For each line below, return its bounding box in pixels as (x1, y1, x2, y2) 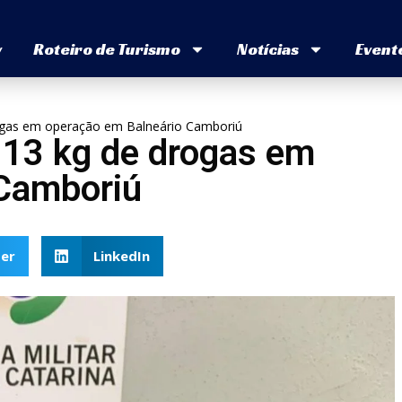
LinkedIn (93, 247, 150, 266)
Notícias (236, 39, 299, 60)
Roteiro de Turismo (32, 39, 180, 60)
